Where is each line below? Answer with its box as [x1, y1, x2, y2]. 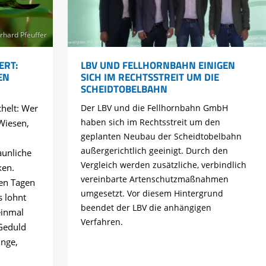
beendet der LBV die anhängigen [80, 202, 211, 214]
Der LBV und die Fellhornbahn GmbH [80, 102, 228, 114]
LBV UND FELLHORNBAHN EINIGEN [80, 57, 235, 74]
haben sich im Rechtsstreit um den [80, 116, 220, 128]
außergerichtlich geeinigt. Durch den [80, 145, 228, 157]
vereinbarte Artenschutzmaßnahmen [80, 173, 229, 185]
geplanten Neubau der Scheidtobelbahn [80, 131, 242, 142]
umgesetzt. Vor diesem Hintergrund [80, 188, 223, 199]
